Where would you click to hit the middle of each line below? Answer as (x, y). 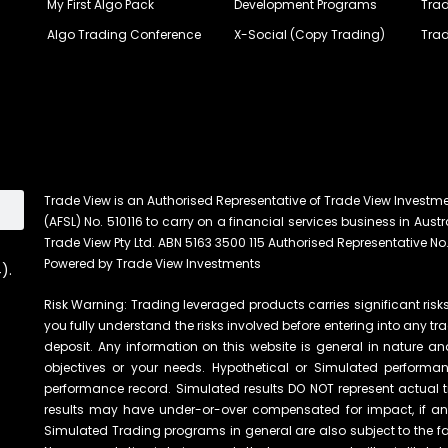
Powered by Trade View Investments (152, 263)
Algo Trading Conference (124, 34)
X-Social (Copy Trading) (309, 34)
